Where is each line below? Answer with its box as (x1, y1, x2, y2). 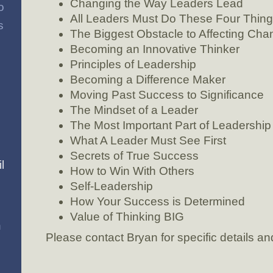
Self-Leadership (69, 179, 153, 193)
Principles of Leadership (69, 57, 196, 71)
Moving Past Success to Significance (69, 88, 264, 101)
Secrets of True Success (69, 149, 199, 162)
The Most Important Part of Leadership (69, 118, 271, 132)
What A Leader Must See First (69, 133, 226, 147)
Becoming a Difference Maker (69, 73, 225, 86)
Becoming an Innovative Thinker (69, 42, 239, 55)
